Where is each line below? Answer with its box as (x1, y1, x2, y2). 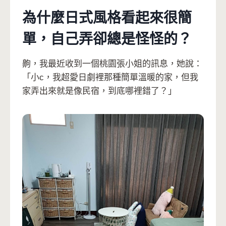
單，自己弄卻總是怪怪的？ (22, 31, 192, 47)
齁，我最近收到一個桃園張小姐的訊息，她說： (22, 59, 202, 69)
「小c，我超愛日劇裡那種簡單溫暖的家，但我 (22, 73, 198, 83)
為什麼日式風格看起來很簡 (22, 10, 192, 26)
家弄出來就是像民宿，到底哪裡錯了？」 (22, 86, 177, 96)
